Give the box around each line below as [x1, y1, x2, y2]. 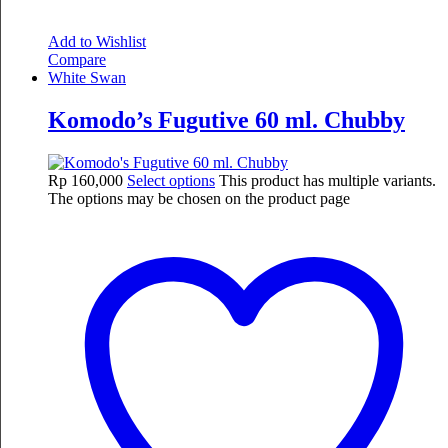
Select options [127, 172, 215, 190]
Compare [48, 51, 106, 69]
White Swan [48, 69, 126, 87]
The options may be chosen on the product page [48, 190, 350, 208]
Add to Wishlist [48, 33, 146, 51]
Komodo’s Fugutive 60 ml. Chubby [48, 107, 405, 134]
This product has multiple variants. [219, 172, 436, 190]
